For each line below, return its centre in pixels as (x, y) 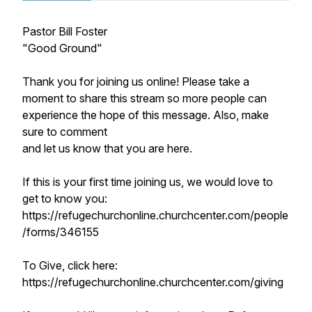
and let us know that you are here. (107, 148)
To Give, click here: (70, 265)
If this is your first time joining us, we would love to (148, 182)
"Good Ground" (62, 48)
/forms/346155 (61, 232)
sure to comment (65, 132)
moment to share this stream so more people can (145, 98)
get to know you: (65, 198)
